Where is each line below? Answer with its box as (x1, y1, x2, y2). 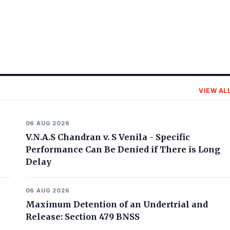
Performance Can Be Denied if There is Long (25, 144, 220, 155)
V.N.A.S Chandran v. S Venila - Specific (25, 132, 190, 142)
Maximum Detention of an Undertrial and (25, 199, 208, 209)
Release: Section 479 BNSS (25, 212, 140, 222)
